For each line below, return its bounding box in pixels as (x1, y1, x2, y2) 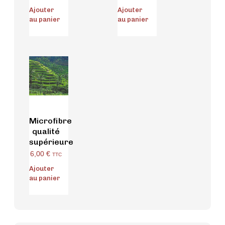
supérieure (29, 137, 73, 147)
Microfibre (29, 116, 72, 126)
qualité (32, 126, 60, 136)
